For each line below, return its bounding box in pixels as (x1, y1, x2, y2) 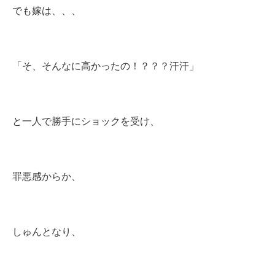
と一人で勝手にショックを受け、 (12, 116, 160, 126)
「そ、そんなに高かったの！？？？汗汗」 (12, 61, 199, 71)
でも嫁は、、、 (12, 6, 81, 16)
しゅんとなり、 (12, 227, 81, 237)
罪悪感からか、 (12, 171, 81, 182)
